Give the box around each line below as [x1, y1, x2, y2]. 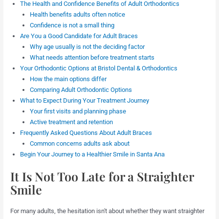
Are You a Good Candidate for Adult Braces [20, 32, 138, 40]
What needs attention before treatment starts [29, 53, 154, 61]
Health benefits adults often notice [29, 10, 125, 18]
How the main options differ [29, 75, 107, 83]
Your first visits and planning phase [29, 107, 126, 115]
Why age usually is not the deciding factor [29, 43, 145, 50]
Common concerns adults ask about [29, 139, 130, 147]
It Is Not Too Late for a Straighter [10, 168, 194, 185]
